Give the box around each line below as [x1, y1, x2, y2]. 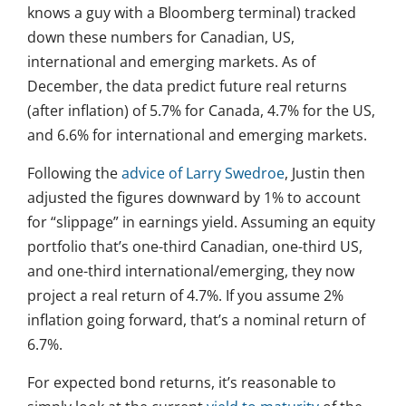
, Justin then [285, 163, 365, 184]
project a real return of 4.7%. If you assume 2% [27, 285, 343, 306]
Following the [27, 163, 121, 184]
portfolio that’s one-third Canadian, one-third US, [27, 237, 362, 257]
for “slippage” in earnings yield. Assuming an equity [27, 212, 375, 233]
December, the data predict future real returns [27, 76, 347, 97]
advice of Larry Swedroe [121, 163, 285, 184]
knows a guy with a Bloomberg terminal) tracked [27, 3, 356, 24]
